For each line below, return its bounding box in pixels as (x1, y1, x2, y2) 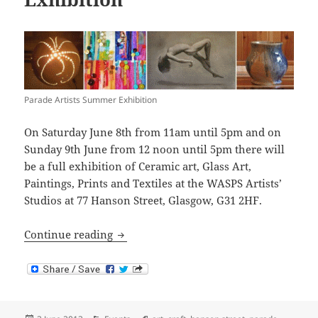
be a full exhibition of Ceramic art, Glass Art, (24, 158, 252, 173)
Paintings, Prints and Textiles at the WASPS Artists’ (24, 175, 283, 190)
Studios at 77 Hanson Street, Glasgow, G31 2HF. (24, 192, 263, 207)
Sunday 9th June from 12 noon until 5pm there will (24, 141, 285, 156)
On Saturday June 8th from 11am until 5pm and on (24, 124, 282, 139)
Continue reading (24, 226, 116, 241)
